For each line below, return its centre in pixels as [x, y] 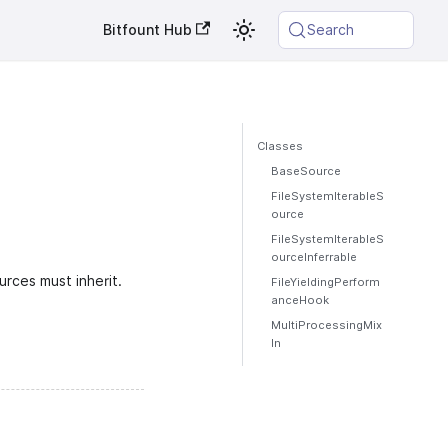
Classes [280, 146]
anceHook [300, 300]
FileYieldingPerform [326, 282]
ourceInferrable [314, 257]
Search [330, 30]
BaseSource [306, 171]
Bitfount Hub [148, 29]
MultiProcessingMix [327, 325]
